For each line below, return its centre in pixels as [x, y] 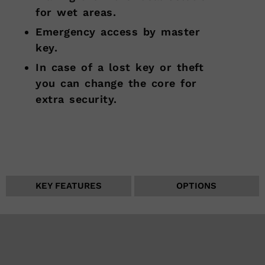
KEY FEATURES [68, 186]
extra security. [76, 99]
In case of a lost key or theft [119, 67]
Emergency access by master [118, 32]
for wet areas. [76, 12]
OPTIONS [197, 186]
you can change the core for [116, 83]
